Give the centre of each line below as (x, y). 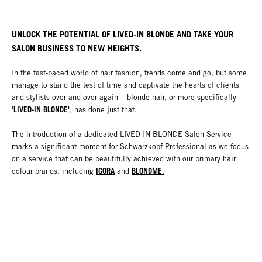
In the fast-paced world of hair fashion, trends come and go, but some (129, 73)
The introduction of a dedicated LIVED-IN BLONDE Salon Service (122, 135)
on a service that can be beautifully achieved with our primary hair (124, 159)
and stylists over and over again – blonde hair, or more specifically (124, 98)
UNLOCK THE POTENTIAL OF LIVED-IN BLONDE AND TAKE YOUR (123, 34)
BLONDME (147, 171)
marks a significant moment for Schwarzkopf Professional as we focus (130, 147)
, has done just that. (103, 110)
